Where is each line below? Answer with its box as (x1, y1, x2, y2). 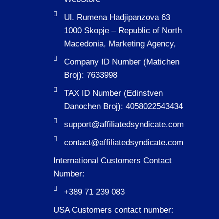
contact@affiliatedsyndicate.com (64, 138, 184, 148)
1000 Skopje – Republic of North (64, 26, 182, 36)
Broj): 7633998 (64, 70, 118, 80)
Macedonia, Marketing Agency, (64, 39, 176, 49)
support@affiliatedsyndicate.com (64, 120, 184, 130)
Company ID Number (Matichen (64, 57, 180, 67)
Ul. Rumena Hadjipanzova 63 (64, 13, 171, 22)
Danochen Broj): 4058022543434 (64, 102, 183, 111)
